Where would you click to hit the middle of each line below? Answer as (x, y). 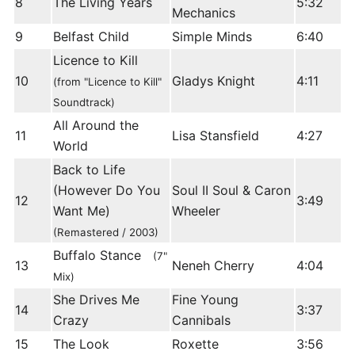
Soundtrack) (84, 103)
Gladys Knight (214, 81)
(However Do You (107, 191)
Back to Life (89, 170)
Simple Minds (212, 37)
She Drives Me (96, 300)
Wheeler (196, 211)
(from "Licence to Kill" (107, 82)
